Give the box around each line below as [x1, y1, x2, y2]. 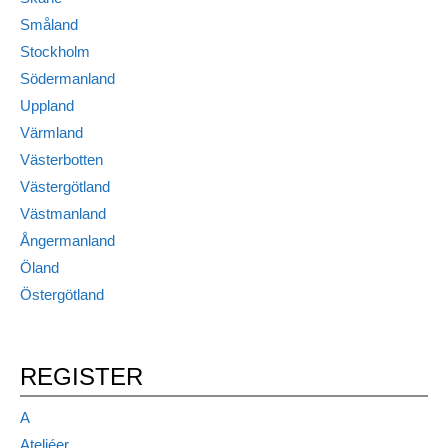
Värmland [20, 124, 83, 141]
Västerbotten [20, 151, 103, 168]
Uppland [20, 97, 74, 114]
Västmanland [20, 205, 106, 222]
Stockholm [20, 43, 90, 60]
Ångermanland [20, 232, 115, 249]
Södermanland [20, 70, 115, 87]
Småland [20, 16, 78, 33]
